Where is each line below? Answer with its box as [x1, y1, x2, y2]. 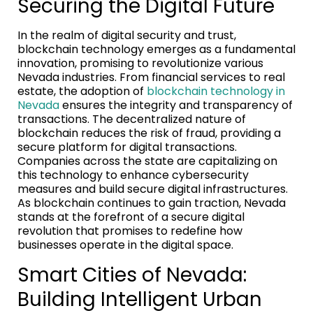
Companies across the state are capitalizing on [17, 152, 277, 169]
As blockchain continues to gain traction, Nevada [17, 194, 286, 211]
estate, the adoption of [17, 82, 147, 99]
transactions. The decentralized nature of [17, 110, 246, 127]
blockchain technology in [147, 82, 285, 99]
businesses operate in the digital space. [17, 236, 233, 253]
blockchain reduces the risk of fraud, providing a [17, 124, 281, 141]
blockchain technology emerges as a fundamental [17, 41, 296, 57]
